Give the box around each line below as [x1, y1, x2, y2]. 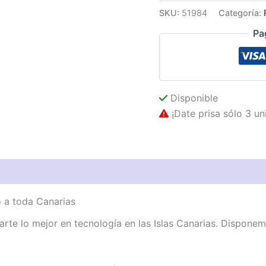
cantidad [159, 26, 194, 37]
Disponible [167, 92, 218, 104]
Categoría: [218, 7, 264, 18]
